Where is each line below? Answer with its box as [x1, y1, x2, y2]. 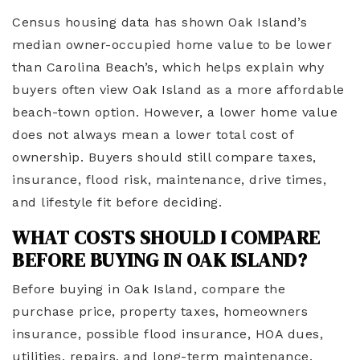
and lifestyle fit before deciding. [12, 194, 227, 211]
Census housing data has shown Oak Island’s [12, 14, 307, 31]
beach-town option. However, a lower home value [12, 104, 337, 121]
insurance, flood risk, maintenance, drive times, [12, 172, 326, 188]
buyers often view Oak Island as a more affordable [12, 82, 345, 98]
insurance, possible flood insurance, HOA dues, [12, 326, 323, 342]
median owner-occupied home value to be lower [12, 37, 332, 53]
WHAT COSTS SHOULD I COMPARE [12, 224, 321, 252]
